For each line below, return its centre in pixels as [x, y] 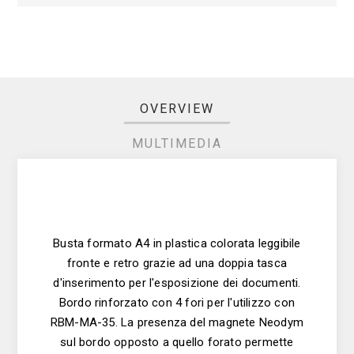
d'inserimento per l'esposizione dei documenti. [177, 282]
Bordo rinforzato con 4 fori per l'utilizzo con [177, 302]
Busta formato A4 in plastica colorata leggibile [177, 243]
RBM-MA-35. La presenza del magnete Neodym [177, 322]
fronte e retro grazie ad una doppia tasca [177, 263]
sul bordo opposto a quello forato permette [177, 342]
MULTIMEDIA [177, 143]
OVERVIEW [177, 108]
